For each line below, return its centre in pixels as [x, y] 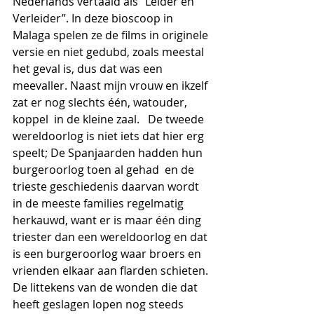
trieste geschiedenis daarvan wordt [109, 186]
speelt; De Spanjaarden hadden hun [109, 153]
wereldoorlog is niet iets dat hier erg [110, 136]
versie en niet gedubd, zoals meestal [110, 52]
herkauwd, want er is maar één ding [108, 220]
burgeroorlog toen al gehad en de [105, 170]
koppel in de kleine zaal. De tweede [110, 119]
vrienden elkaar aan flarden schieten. [112, 271]
